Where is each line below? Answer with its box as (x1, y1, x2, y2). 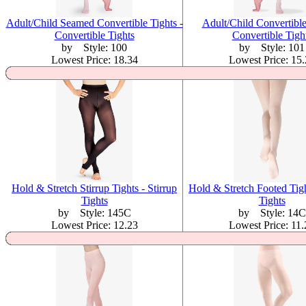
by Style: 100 (61, 42, 127, 53)
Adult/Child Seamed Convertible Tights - (5, 17, 183, 29)
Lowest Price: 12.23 (51, 219, 138, 231)
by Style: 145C (57, 207, 131, 219)
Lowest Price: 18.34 (51, 54, 138, 66)
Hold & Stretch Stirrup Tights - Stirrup (12, 182, 177, 194)
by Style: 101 (239, 42, 305, 53)
